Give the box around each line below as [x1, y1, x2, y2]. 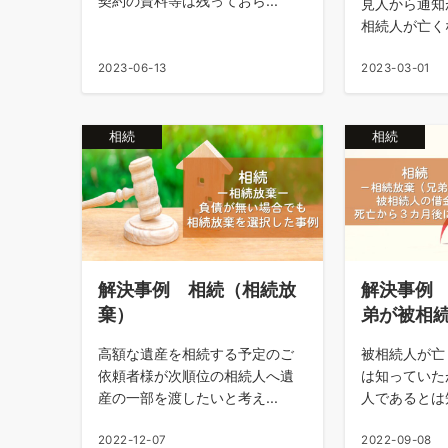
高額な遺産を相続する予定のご [98, 345, 294, 363]
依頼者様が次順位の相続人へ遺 [98, 367, 294, 385]
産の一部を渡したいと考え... [98, 389, 278, 407]
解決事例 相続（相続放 [98, 278, 296, 301]
